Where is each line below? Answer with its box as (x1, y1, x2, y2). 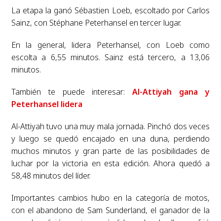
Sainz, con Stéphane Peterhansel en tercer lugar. (11, 17, 181, 28)
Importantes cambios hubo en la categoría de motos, (11, 192, 210, 203)
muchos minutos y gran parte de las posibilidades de (11, 145, 210, 156)
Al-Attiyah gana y (132, 86, 210, 97)
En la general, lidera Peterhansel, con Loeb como (11, 39, 210, 50)
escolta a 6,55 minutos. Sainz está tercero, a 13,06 (11, 51, 210, 63)
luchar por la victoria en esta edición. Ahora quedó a (11, 157, 210, 169)
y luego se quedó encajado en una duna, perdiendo (11, 133, 210, 144)
